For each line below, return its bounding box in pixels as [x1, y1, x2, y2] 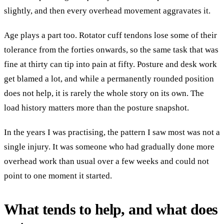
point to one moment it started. [4, 170, 112, 180]
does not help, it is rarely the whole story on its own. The [4, 88, 204, 98]
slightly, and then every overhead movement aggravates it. [4, 5, 210, 15]
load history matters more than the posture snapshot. [4, 102, 189, 112]
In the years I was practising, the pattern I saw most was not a [4, 127, 220, 137]
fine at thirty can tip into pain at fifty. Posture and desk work [4, 59, 217, 69]
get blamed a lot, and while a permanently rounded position [4, 73, 214, 83]
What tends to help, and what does [4, 201, 218, 217]
